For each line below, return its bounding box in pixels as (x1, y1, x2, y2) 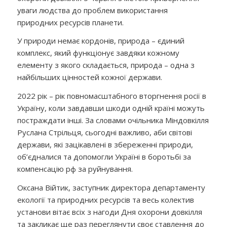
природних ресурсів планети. (17, 17, 124, 27)
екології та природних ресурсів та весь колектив (17, 194, 194, 205)
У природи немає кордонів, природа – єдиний (17, 35, 184, 46)
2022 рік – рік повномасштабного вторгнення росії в (17, 91, 206, 101)
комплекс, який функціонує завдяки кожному (17, 48, 179, 58)
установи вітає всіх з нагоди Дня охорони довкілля (17, 206, 202, 217)
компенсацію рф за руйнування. (17, 164, 133, 174)
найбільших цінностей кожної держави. (17, 72, 162, 83)
